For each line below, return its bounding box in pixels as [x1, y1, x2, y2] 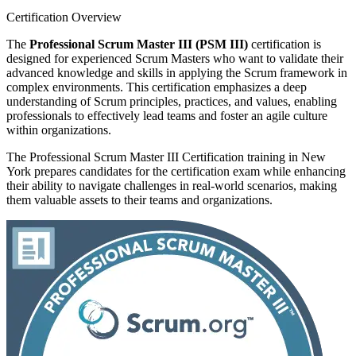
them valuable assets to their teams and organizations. [6, 192, 273, 207]
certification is [248, 37, 321, 51]
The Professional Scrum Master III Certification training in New [6, 149, 326, 164]
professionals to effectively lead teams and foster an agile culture [6, 108, 327, 122]
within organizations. [6, 122, 111, 137]
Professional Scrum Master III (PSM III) [29, 37, 248, 51]
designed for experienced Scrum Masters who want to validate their [6, 51, 343, 65]
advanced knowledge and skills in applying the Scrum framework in [6, 65, 347, 79]
